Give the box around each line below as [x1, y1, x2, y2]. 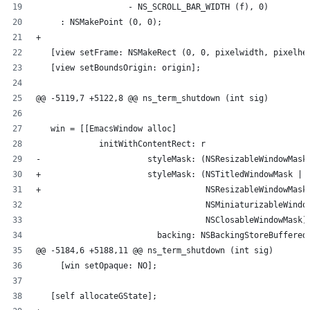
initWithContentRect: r [36, 139, 206, 149]
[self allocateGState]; [36, 291, 157, 302]
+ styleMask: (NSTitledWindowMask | [36, 170, 302, 180]
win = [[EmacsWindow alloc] [36, 124, 176, 134]
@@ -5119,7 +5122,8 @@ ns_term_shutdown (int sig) [36, 93, 268, 104]
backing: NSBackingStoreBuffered [36, 230, 307, 241]
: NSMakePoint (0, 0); [36, 17, 162, 28]
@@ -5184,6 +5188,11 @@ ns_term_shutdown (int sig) [36, 246, 273, 256]
